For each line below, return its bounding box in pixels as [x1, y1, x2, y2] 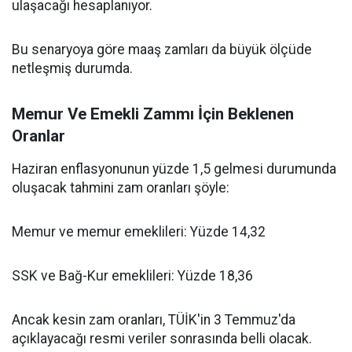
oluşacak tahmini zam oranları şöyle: [12, 180, 229, 196]
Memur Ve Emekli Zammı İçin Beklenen [12, 104, 294, 123]
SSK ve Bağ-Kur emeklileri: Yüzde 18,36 [12, 268, 253, 284]
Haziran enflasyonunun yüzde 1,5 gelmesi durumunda [12, 161, 336, 177]
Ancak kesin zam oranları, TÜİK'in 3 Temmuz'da [12, 312, 295, 328]
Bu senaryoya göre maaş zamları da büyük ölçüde [12, 42, 312, 57]
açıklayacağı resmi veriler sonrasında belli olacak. [12, 331, 312, 346]
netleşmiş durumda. [12, 60, 133, 76]
